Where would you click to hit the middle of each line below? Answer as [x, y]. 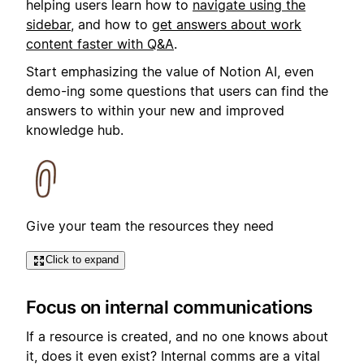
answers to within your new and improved [155, 111]
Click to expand [82, 260]
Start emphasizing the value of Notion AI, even [170, 72]
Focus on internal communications [169, 307]
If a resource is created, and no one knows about [177, 337]
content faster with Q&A [100, 44]
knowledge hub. [75, 130]
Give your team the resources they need [150, 226]
